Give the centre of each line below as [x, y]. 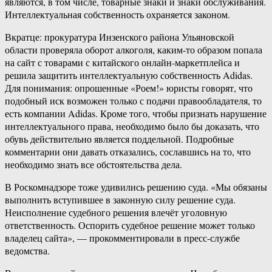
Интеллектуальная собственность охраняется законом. [117, 15]
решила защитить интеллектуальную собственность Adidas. [129, 75]
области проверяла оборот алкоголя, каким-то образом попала [134, 50]
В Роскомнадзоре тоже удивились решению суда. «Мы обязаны [136, 187]
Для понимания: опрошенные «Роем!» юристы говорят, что [129, 88]
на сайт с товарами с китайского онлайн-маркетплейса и [122, 63]
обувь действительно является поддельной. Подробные [119, 139]
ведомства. [27, 251]
